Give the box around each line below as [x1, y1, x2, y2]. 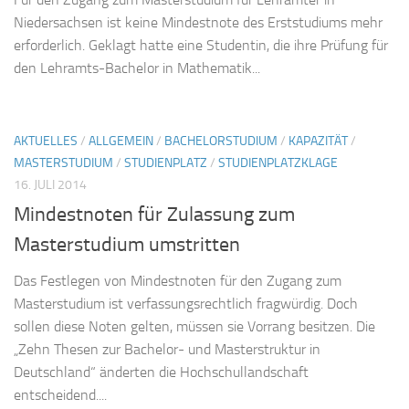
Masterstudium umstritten [14, 232, 240, 257]
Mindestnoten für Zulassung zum [14, 202, 295, 226]
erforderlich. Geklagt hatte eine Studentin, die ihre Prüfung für [14, 36, 388, 54]
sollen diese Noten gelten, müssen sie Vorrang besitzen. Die [14, 317, 375, 335]
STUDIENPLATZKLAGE [218, 154, 338, 171]
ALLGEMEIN [89, 132, 153, 149]
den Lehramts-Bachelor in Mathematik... [14, 58, 260, 77]
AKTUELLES [14, 132, 78, 149]
